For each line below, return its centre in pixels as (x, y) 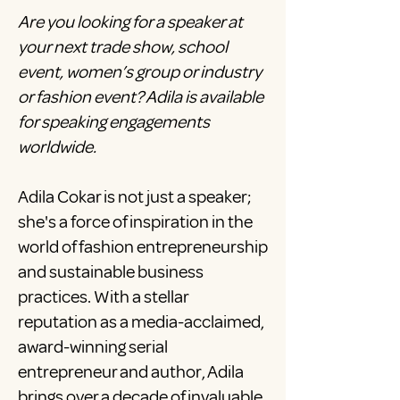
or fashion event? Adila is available (141, 97)
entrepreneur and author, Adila (131, 372)
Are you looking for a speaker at (130, 22)
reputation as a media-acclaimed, (141, 322)
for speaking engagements (114, 122)
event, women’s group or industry (140, 72)
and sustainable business (111, 272)
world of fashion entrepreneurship (143, 247)
